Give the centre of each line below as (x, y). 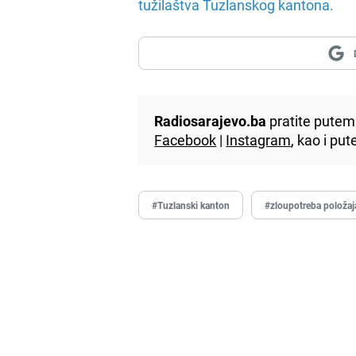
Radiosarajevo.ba (211, 120)
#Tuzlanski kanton (191, 205)
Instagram (259, 139)
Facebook (186, 139)
